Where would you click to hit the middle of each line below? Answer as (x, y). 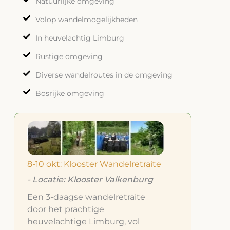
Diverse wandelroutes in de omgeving (104, 75)
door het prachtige (65, 209)
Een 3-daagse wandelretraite (86, 197)
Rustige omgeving (69, 56)
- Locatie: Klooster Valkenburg (90, 180)
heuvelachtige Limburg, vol (83, 222)
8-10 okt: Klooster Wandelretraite (94, 164)
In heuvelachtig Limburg (80, 38)
